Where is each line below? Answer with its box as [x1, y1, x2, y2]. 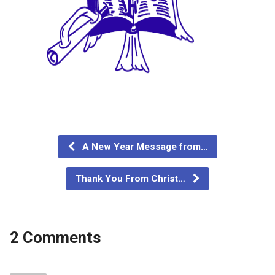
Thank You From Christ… [76, 172, 188, 184]
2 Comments [9, 228, 101, 247]
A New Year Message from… [79, 141, 208, 152]
